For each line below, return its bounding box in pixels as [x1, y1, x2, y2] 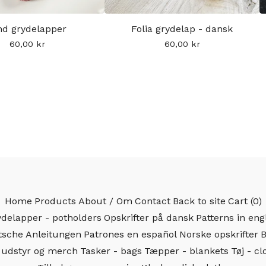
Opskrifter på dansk [103, 212, 194, 223]
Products [34, 195, 76, 207]
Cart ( [227, 195, 253, 207]
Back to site [172, 195, 226, 207]
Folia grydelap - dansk [131, 23, 233, 34]
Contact [134, 195, 170, 207]
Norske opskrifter [179, 229, 258, 240]
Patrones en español [83, 229, 177, 240]
